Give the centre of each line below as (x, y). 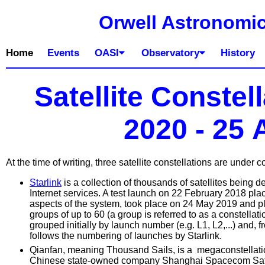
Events (63, 53)
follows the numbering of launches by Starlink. (126, 236)
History (238, 53)
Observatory (170, 53)
